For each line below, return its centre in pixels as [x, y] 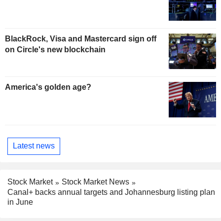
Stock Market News [95, 182]
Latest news [34, 146]
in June [20, 202]
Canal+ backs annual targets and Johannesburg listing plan [111, 192]
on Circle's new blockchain [55, 50]
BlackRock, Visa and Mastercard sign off [81, 39]
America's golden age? [48, 87]
